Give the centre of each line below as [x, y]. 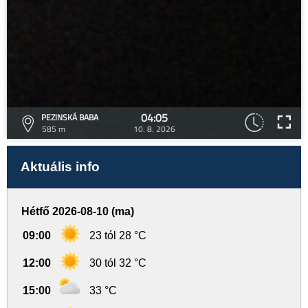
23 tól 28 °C [118, 235]
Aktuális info [60, 167]
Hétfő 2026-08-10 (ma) [78, 211]
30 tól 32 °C [118, 263]
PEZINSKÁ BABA [70, 117]
